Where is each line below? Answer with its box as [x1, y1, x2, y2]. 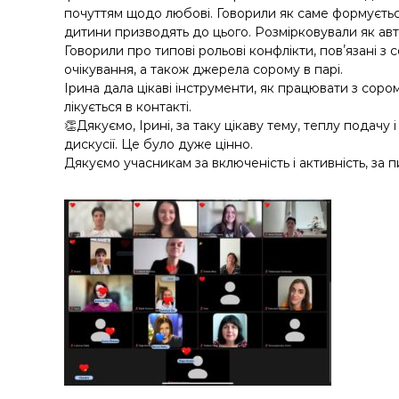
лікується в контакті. [64, 99, 191, 115]
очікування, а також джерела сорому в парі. [64, 61, 343, 77]
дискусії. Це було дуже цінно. [64, 136, 253, 152]
